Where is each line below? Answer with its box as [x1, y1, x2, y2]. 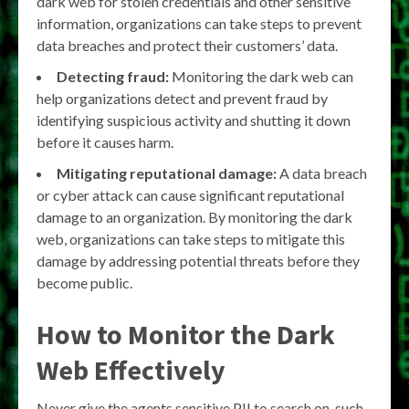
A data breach [277, 164, 367, 182]
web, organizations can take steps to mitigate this [37, 230, 345, 247]
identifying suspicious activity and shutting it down [37, 111, 351, 129]
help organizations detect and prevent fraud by [37, 89, 328, 107]
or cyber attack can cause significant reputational [37, 186, 344, 204]
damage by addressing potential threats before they [37, 252, 360, 269]
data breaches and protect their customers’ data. [37, 37, 338, 54]
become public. [37, 274, 132, 291]
